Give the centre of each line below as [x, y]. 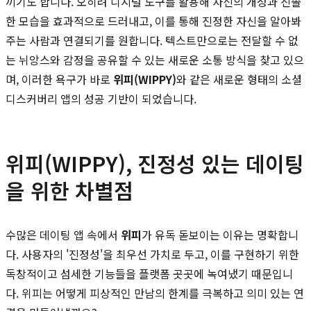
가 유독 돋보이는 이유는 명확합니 [220, 234]
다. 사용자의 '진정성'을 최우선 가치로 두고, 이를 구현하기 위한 [152, 254]
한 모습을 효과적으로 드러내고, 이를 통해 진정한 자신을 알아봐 [153, 20]
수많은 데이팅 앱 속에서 [63, 234]
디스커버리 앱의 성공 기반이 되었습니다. [101, 98]
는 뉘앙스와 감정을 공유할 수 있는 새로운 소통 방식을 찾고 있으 [155, 59]
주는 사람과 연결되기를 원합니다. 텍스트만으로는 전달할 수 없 [152, 40]
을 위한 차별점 [69, 190]
